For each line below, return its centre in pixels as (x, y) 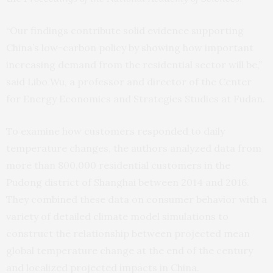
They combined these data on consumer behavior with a (136, 199)
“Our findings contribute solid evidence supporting (125, 30)
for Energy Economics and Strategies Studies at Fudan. (136, 99)
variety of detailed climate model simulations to (117, 216)
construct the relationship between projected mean (128, 233)
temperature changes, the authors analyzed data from (134, 148)
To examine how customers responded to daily (115, 131)
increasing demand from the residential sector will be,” (134, 65)
